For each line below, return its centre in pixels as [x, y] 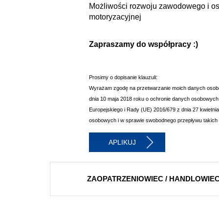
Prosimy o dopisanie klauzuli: [123, 77]
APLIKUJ [122, 142]
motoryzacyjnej [115, 17]
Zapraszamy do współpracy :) [143, 44]
